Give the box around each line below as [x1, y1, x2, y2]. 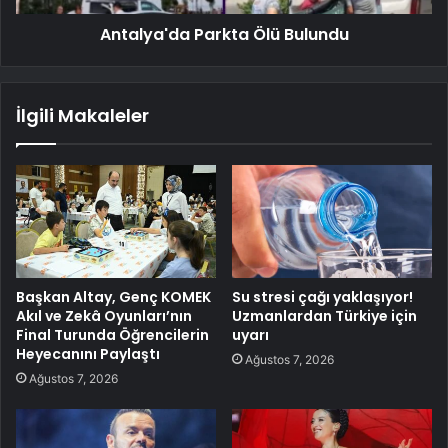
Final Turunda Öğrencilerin [16, 324, 209, 345]
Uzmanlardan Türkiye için [232, 305, 417, 326]
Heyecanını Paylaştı [16, 343, 160, 364]
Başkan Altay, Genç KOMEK [16, 286, 211, 307]
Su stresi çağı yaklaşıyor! [232, 286, 413, 307]
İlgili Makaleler [16, 102, 149, 128]
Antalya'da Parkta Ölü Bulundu [99, 22, 349, 46]
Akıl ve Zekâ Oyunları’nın [16, 305, 192, 326]
